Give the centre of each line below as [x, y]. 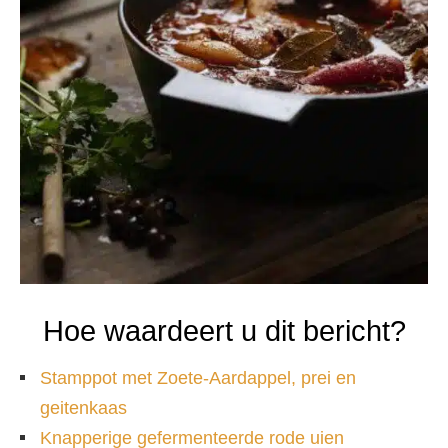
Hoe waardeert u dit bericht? [224, 331]
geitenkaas [83, 408]
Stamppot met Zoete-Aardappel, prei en [198, 378]
